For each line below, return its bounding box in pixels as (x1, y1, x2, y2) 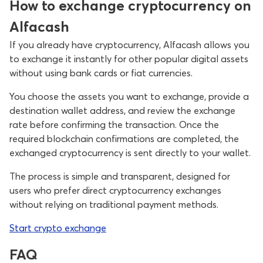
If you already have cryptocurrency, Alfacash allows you (9, 39, 249, 50)
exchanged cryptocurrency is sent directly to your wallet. (9, 147, 251, 159)
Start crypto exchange (9, 222, 106, 234)
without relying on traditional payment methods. (9, 198, 218, 210)
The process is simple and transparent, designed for (9, 170, 230, 182)
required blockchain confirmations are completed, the (9, 133, 239, 144)
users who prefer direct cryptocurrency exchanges (9, 184, 221, 196)
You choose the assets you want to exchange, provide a (9, 90, 249, 102)
